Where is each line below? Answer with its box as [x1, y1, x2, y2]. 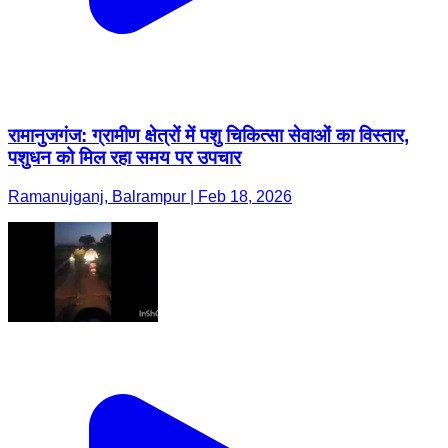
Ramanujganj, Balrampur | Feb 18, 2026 [8, 187, 292, 205]
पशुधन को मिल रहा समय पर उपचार [8, 147, 241, 169]
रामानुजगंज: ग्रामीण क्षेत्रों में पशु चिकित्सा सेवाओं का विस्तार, [8, 125, 409, 147]
